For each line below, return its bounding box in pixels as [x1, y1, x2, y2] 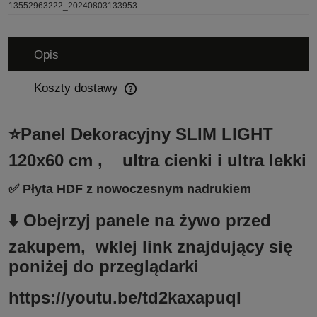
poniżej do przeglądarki [8, 257, 199, 277]
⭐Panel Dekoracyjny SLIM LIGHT [8, 124, 273, 144]
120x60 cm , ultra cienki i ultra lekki [8, 150, 306, 170]
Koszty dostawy [34, 81, 122, 95]
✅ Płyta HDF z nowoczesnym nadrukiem [8, 182, 251, 197]
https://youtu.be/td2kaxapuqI [8, 288, 241, 308]
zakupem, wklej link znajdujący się [8, 237, 297, 257]
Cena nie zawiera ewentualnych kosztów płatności [23, 91, 228, 102]
